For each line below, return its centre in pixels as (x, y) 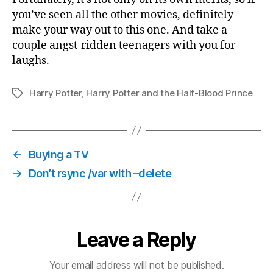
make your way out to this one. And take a (120, 30)
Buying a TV (58, 154)
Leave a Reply (136, 239)
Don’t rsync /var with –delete (100, 173)
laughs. (31, 60)
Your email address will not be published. (136, 265)
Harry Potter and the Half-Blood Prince (169, 93)
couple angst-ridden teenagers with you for (124, 45)
